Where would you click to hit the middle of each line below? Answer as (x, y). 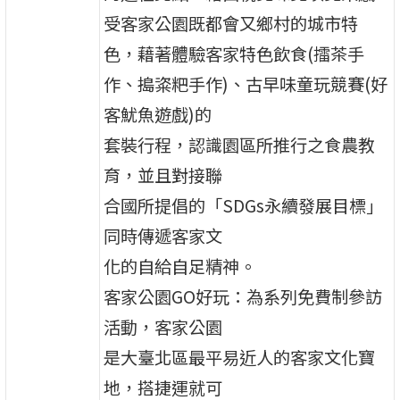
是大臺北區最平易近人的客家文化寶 (240, 358)
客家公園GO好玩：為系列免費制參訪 (243, 297)
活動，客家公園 (163, 327)
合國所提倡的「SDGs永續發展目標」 (244, 206)
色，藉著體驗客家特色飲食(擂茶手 (234, 54)
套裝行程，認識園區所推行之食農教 (240, 145)
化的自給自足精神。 (180, 267)
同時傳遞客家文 (163, 236)
